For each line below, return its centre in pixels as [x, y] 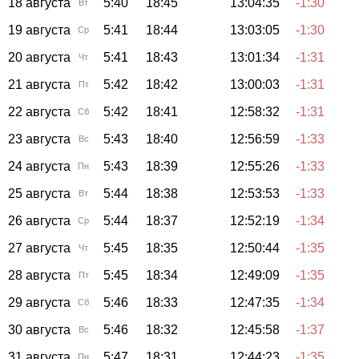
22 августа [39, 111]
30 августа [39, 329]
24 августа [39, 166]
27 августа [39, 248]
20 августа [39, 57]
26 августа [39, 220]
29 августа [39, 302]
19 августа [39, 30]
